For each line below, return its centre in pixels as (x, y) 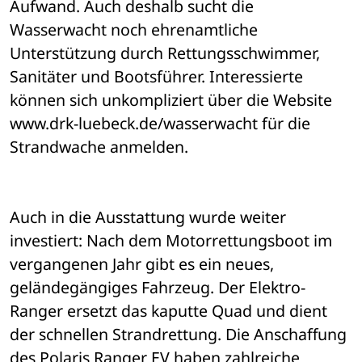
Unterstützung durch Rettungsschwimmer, (165, 53)
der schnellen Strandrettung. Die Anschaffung (178, 335)
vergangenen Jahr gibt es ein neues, (142, 264)
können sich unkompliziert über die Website (171, 100)
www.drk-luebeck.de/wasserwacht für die (160, 124)
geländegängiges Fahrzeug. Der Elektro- (158, 288)
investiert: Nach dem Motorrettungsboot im (171, 241)
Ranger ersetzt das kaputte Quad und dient (168, 311)
